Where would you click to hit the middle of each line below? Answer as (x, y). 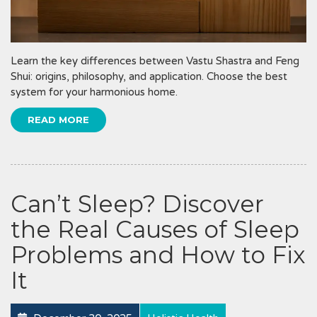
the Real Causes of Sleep (155, 229)
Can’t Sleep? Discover (137, 203)
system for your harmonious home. (94, 92)
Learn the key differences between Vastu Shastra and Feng (155, 60)
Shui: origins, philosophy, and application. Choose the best (149, 76)
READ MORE (58, 119)
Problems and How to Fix (158, 254)
